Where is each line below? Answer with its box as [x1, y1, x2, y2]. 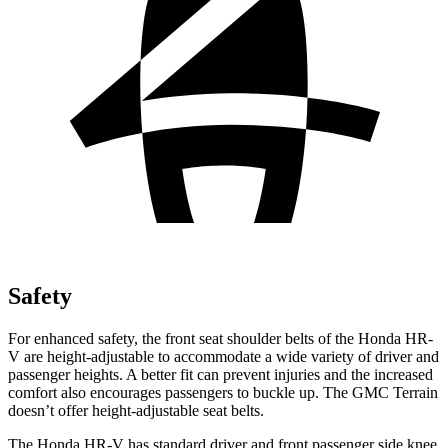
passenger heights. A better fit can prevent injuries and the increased [8, 365, 433, 383]
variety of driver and [311, 347, 439, 365]
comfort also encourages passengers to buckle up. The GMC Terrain [8, 383, 438, 401]
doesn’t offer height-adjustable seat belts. [8, 401, 264, 419]
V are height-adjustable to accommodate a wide [8, 347, 311, 365]
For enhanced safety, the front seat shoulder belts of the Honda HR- [8, 329, 433, 347]
